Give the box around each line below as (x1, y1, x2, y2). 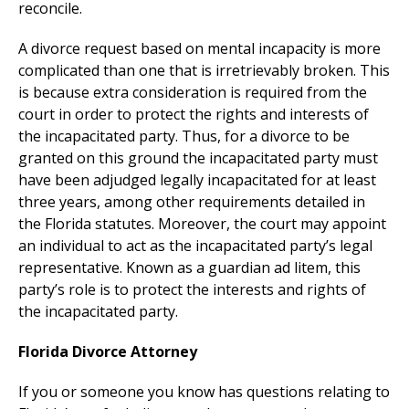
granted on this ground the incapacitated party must (18, 148, 378, 169)
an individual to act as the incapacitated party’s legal (18, 236, 372, 257)
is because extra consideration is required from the (18, 82, 367, 103)
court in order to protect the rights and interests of (18, 104, 369, 125)
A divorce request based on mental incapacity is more (18, 38, 381, 59)
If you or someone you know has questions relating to (18, 382, 390, 403)
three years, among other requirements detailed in (18, 192, 365, 213)
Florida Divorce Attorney (18, 341, 197, 362)
